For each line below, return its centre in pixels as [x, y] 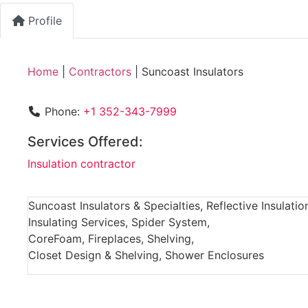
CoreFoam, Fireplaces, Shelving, [111, 238]
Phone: [64, 111]
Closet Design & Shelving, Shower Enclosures [146, 255]
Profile [45, 20]
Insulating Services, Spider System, [119, 222]
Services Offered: [85, 141]
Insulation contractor [81, 163]
